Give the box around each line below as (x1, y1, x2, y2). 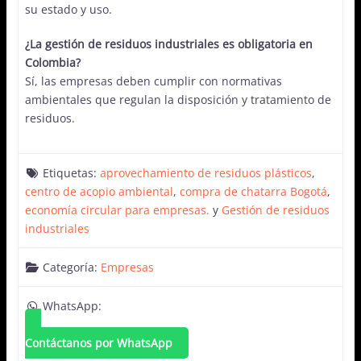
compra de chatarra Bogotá (179, 183, 327, 199)
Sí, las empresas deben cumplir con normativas (24, 73, 282, 89)
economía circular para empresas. (24, 201, 210, 218)
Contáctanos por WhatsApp (24, 334, 172, 351)
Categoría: (42, 259, 101, 275)
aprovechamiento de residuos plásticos (99, 164, 312, 180)
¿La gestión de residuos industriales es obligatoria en (24, 35, 313, 52)
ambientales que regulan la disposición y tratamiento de (24, 91, 331, 107)
